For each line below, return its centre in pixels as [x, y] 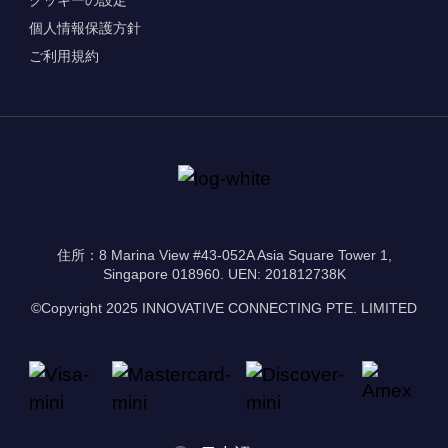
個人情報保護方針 [84, 27]
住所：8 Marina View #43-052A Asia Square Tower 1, [224, 255]
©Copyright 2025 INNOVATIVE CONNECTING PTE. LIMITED [224, 307]
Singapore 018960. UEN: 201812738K [224, 274]
